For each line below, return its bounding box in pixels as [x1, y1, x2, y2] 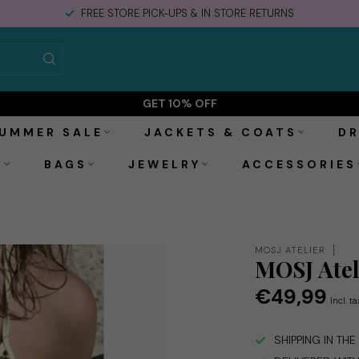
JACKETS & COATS [144, 125, 297, 139]
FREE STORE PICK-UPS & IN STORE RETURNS [81, 6, 294, 20]
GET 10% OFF [142, 96, 217, 111]
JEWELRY [128, 157, 201, 171]
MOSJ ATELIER [255, 244, 326, 256]
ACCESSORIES [242, 157, 357, 171]
